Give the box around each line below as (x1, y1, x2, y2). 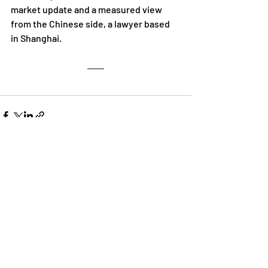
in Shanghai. (11, 32, 62, 44)
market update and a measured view (11, 4, 164, 16)
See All (166, 178, 191, 189)
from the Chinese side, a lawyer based (11, 18, 172, 30)
